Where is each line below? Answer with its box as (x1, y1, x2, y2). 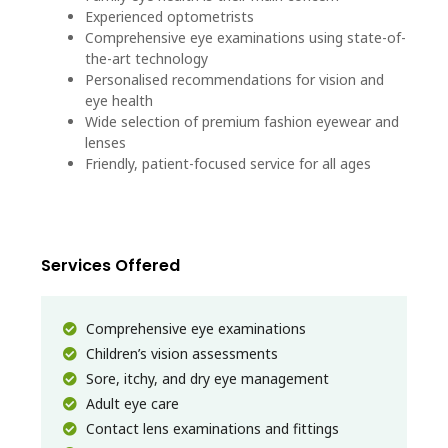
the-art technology (85, 48, 208, 68)
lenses (85, 132, 126, 152)
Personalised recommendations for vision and (85, 69, 384, 89)
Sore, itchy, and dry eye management (82, 368, 329, 388)
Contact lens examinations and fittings (82, 418, 339, 438)
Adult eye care (82, 393, 179, 413)
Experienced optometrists (85, 6, 254, 26)
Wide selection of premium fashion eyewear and (85, 111, 399, 131)
